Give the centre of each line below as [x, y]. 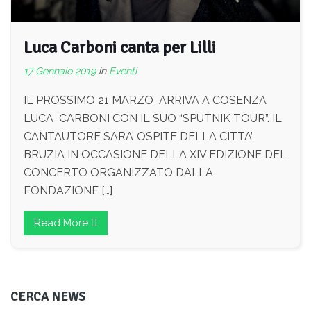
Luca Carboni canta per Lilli [120, 47]
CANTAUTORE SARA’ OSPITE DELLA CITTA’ [138, 136]
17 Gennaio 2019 [60, 70]
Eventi [123, 70]
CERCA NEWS [48, 296]
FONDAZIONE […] [68, 190]
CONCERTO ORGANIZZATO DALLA [118, 172]
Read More [62, 222]
